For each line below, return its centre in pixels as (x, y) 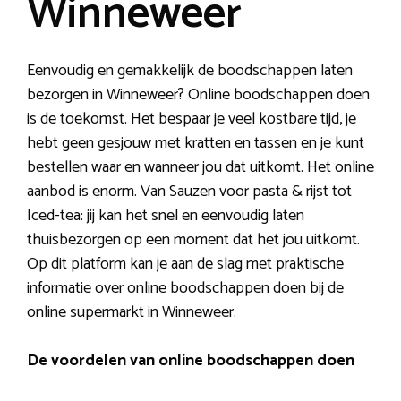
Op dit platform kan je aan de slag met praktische (185, 264)
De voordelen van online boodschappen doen (191, 360)
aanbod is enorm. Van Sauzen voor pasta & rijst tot (189, 191)
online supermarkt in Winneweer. (132, 312)
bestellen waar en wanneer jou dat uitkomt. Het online (200, 167)
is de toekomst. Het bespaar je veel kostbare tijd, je (192, 119)
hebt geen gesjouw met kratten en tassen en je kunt (196, 143)
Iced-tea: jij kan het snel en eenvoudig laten (166, 215)
